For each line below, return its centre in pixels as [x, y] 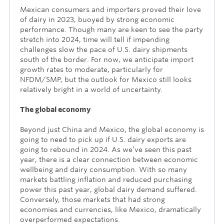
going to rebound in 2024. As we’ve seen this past [106, 149]
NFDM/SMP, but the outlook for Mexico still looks [106, 79]
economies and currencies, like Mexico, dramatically [110, 209]
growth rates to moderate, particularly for [91, 69]
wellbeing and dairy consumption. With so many [103, 169]
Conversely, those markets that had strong [92, 199]
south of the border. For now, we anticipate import [107, 59]
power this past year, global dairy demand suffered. [108, 189]
